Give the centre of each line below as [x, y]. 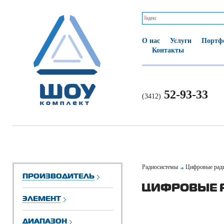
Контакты [168, 50]
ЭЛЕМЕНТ [42, 198]
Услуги [181, 41]
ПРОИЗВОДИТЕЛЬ [58, 176]
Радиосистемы [160, 167]
